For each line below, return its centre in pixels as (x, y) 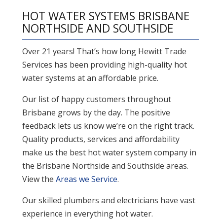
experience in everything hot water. (87, 214)
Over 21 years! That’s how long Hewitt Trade (104, 52)
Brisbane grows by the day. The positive (96, 113)
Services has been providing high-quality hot (104, 65)
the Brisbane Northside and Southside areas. (105, 166)
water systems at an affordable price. (90, 78)
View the (39, 179)
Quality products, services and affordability (101, 139)
